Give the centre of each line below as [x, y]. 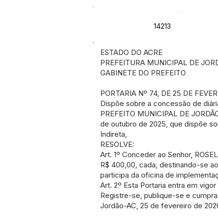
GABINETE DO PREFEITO [143, 73]
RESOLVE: [117, 144]
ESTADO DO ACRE [131, 52]
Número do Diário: [163, 11]
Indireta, [114, 134]
